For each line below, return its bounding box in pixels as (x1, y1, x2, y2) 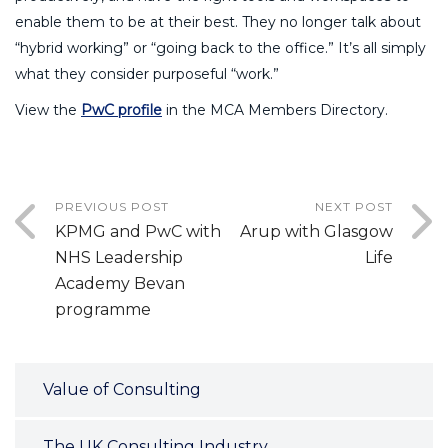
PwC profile (81, 101, 162, 120)
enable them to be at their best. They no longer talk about (15, 13, 421, 32)
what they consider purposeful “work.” (15, 65, 279, 84)
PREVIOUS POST (55, 199, 169, 215)
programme (55, 300, 151, 320)
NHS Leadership (55, 248, 183, 268)
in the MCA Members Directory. (162, 101, 388, 120)
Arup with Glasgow (240, 222, 393, 242)
